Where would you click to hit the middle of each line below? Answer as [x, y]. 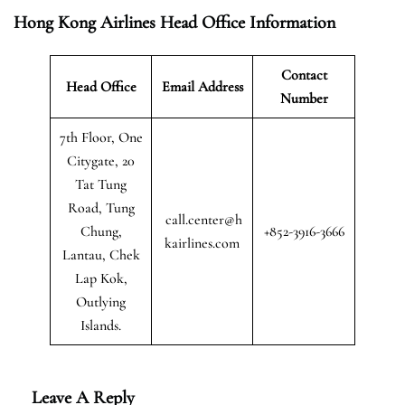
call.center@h [204, 219]
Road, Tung [101, 207]
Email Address [202, 86]
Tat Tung [101, 184]
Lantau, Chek [101, 254]
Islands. [101, 325]
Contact [304, 75]
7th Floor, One [101, 137]
